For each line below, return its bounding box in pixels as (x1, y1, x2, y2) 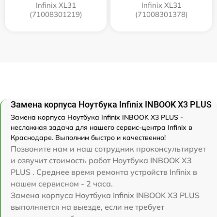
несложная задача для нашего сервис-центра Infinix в (11, 123, 192, 132)
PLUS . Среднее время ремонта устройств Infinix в (11, 167, 197, 177)
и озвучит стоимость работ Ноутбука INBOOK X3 (11, 155, 192, 165)
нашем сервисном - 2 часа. (11, 178, 113, 188)
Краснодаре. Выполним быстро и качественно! (11, 133, 166, 142)
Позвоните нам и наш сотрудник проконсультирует (11, 143, 206, 154)
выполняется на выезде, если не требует (11, 201, 164, 212)
